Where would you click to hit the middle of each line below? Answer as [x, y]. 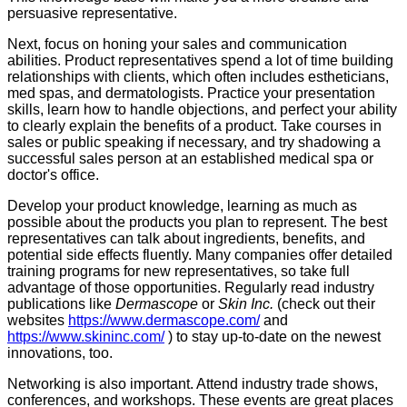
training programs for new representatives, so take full [179, 271]
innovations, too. [60, 352]
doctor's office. [53, 174]
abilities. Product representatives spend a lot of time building [200, 60]
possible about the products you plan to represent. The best [197, 222]
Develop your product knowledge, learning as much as [182, 205]
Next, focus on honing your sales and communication [177, 44]
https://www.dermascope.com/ [164, 320]
